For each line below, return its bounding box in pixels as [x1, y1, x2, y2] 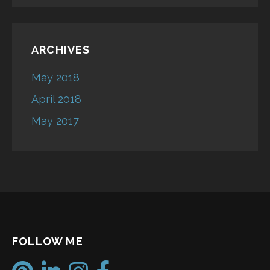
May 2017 [31, 115, 79, 128]
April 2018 [31, 93, 81, 106]
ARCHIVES [31, 43, 90, 57]
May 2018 [31, 71, 80, 84]
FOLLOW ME [12, 235, 83, 248]
